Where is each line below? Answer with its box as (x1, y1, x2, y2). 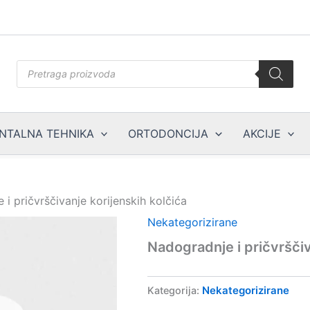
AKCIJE (242, 127, 281, 140)
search (16, 73, 47, 86)
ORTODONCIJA (128, 127, 209, 140)
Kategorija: (147, 284, 203, 297)
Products (16, 60, 57, 72)
